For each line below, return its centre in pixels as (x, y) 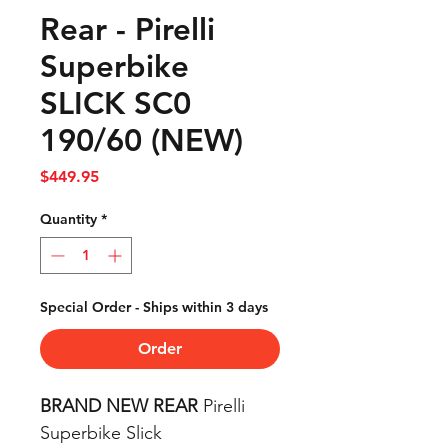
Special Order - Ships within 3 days (154, 307)
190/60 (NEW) (141, 140)
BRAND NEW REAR (119, 406)
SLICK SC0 (115, 103)
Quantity (68, 219)
